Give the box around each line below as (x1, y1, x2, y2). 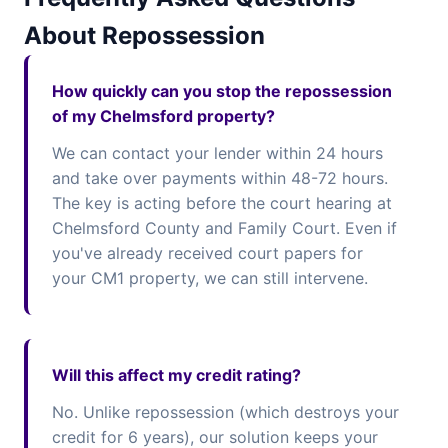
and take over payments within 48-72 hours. (52, 168, 388, 188)
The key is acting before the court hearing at (52, 193, 392, 213)
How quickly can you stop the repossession (52, 81, 392, 101)
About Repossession (24, 21, 265, 50)
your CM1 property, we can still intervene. (52, 268, 368, 288)
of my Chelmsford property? (52, 106, 275, 126)
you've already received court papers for (52, 243, 363, 263)
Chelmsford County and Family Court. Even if (52, 218, 397, 238)
